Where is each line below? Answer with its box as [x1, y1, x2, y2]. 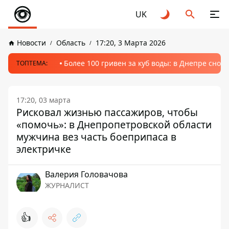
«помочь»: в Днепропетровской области [16, 118, 212, 131]
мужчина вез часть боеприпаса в [16, 130, 176, 144]
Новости [17, 38, 46, 48]
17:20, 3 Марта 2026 [96, 38, 166, 48]
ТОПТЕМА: [16, 59, 48, 67]
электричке [16, 142, 71, 156]
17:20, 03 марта [16, 95, 71, 105]
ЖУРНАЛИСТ [45, 180, 89, 190]
